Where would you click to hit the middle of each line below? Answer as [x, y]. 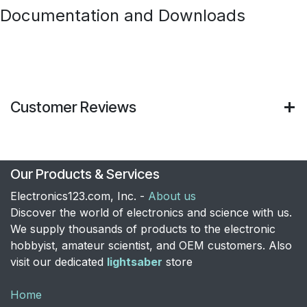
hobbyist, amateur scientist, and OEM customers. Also [151, 245]
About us [172, 196]
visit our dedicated [59, 261]
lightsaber [135, 261]
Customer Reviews [73, 107]
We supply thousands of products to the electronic [143, 229]
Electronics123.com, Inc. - [79, 196]
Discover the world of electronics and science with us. [151, 212]
